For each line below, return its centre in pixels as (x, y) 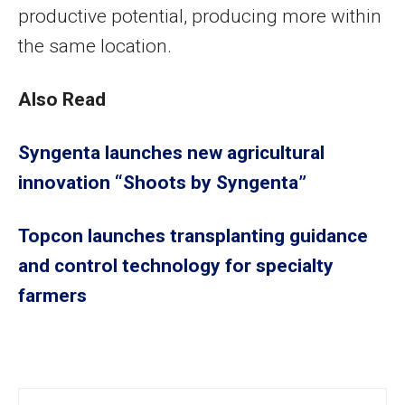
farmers (52, 295)
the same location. (95, 46)
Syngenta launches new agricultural (171, 152)
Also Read (62, 99)
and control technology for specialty (176, 265)
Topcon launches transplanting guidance (193, 235)
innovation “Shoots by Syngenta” (162, 182)
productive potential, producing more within (200, 16)
